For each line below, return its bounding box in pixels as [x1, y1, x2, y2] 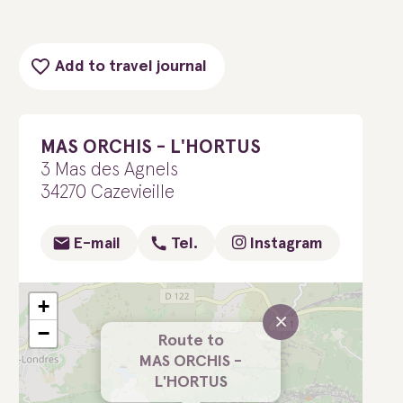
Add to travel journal [55, 58, 207, 75]
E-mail [74, 236, 121, 252]
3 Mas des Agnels [40, 160, 178, 179]
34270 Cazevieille [40, 183, 175, 201]
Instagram [246, 236, 323, 252]
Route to [157, 333, 224, 349]
